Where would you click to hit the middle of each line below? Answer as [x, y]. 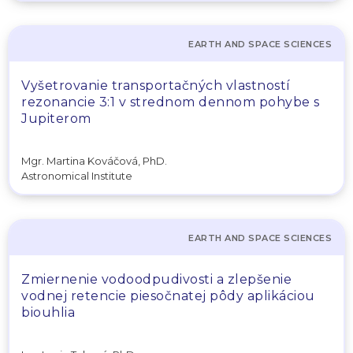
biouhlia [48, 312]
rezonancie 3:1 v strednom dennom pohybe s [171, 102]
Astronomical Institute [77, 175]
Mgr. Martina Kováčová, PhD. [94, 161]
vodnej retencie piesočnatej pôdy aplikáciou [168, 295]
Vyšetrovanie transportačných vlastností [156, 85]
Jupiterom [56, 119]
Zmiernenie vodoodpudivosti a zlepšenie [156, 279]
